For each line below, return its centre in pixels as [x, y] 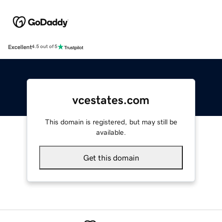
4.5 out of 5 [45, 47]
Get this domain [111, 157]
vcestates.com [111, 100]
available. [111, 132]
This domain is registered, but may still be [111, 122]
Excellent [20, 47]
